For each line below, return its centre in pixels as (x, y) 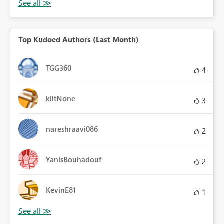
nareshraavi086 (72, 129)
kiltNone (61, 98)
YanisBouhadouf (74, 159)
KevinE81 (61, 190)
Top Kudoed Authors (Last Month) (79, 39)
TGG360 (59, 68)
